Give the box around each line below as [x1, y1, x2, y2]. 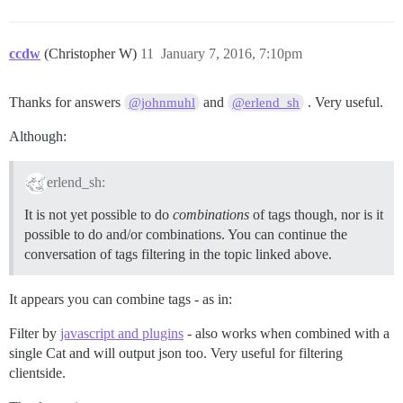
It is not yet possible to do [24, 206, 173, 222]
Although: [9, 129, 67, 145]
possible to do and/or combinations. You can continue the [24, 226, 347, 242]
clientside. [9, 364, 66, 381]
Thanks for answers [9, 94, 124, 111]
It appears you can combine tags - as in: [9, 291, 232, 307]
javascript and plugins [60, 325, 184, 341]
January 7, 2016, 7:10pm [161, 46, 302, 62]
